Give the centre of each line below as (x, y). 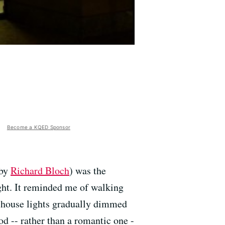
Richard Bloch (40, 170)
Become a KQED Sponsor (38, 127)
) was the (88, 170)
